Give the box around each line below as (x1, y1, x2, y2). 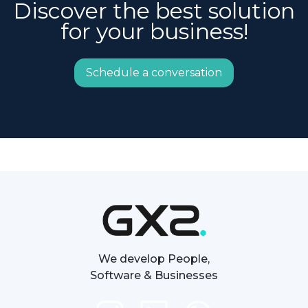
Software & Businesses (90, 269, 218, 282)
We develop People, (98, 252, 210, 265)
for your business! (60, 17, 248, 45)
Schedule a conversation (86, 65, 222, 79)
